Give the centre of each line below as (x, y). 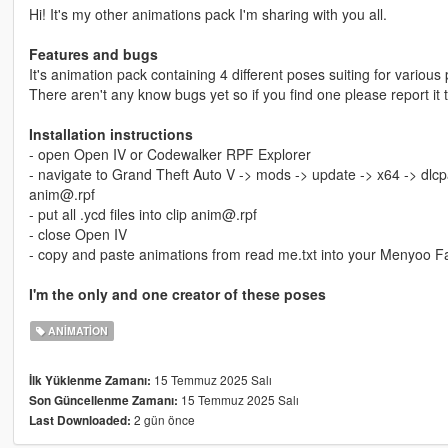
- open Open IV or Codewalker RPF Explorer (169, 154)
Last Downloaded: (79, 421)
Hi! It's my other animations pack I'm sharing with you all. (207, 14)
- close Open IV (77, 234)
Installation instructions (110, 134)
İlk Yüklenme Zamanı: (89, 381)
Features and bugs (93, 54)
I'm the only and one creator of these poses (177, 294)
